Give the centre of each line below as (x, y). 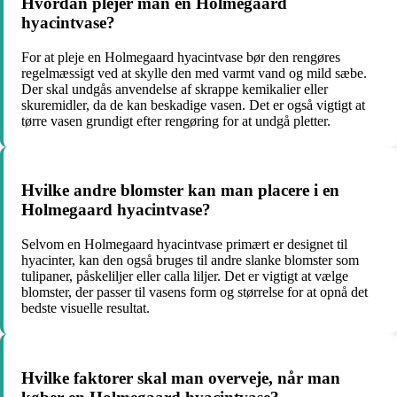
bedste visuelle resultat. (86, 307)
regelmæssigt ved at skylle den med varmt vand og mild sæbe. (194, 73)
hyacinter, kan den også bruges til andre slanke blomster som (190, 260)
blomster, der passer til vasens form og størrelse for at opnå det (195, 292)
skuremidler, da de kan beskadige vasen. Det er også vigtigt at (193, 105)
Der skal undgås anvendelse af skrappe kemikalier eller (175, 89)
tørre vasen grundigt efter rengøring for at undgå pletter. (176, 121)
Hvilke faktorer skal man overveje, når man (181, 378)
